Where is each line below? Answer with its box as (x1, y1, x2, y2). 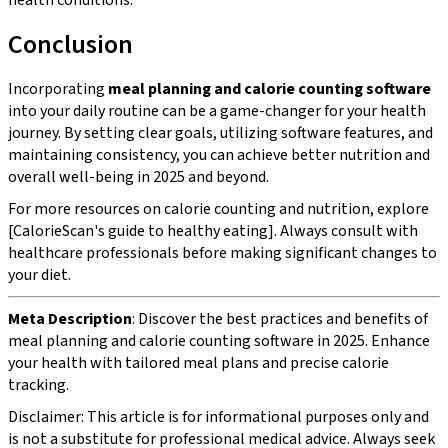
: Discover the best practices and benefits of (132, 307, 428, 330)
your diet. (8, 263, 71, 286)
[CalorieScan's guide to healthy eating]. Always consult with (8, 219, 418, 242)
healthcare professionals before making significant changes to (8, 241, 437, 264)
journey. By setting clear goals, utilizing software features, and (8, 121, 433, 144)
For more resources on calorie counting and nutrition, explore (8, 197, 429, 220)
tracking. (8, 373, 69, 396)
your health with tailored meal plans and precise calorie (8, 351, 389, 374)
